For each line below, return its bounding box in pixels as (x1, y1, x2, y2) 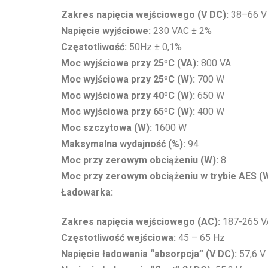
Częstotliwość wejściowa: (61, 232, 176, 243)
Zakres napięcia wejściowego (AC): (61, 215, 220, 227)
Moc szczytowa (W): (61, 122, 152, 134)
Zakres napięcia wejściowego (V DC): (61, 9, 229, 21)
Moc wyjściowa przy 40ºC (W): (61, 90, 195, 102)
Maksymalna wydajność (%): (61, 138, 185, 150)
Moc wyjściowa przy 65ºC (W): (61, 106, 195, 118)
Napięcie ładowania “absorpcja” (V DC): (61, 248, 237, 260)
